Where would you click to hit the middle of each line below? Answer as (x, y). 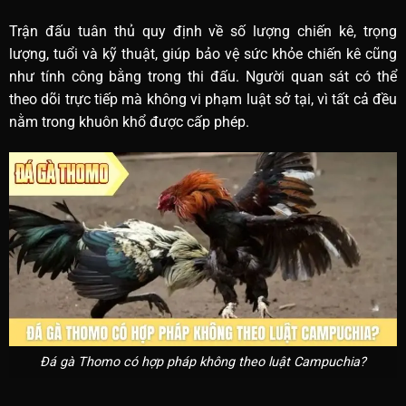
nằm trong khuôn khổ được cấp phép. (129, 122)
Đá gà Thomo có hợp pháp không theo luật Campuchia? (203, 362)
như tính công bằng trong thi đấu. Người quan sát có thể (203, 77)
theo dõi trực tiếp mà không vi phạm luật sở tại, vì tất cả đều (203, 100)
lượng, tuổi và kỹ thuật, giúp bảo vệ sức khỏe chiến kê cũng (203, 54)
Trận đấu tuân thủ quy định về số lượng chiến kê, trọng (203, 32)
